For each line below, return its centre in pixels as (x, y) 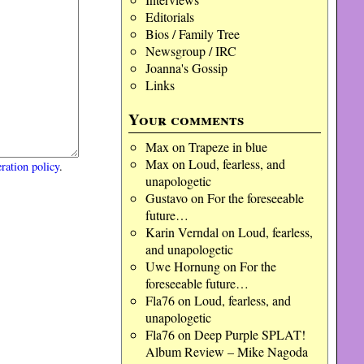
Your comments (186, 119)
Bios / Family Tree (192, 34)
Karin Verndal (182, 232)
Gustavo (166, 198)
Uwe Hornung (182, 266)
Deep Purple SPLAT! (249, 334)
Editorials (169, 17)
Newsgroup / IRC (191, 51)
